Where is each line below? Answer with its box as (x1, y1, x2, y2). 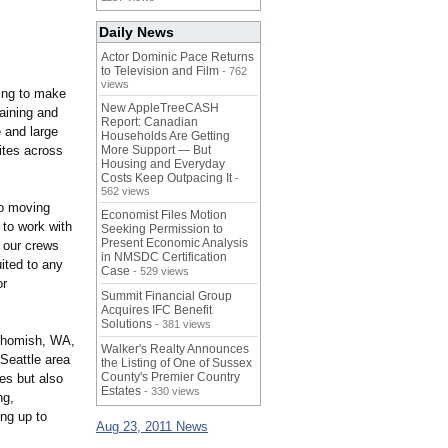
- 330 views (141, 385, 200, 398)
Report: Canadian (101, 115, 198, 130)
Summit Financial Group (101, 289, 232, 304)
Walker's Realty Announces (101, 342, 249, 357)
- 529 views (130, 265, 189, 278)
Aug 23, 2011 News (96, 419, 208, 435)
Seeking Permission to (101, 222, 223, 237)
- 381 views (152, 318, 211, 331)
